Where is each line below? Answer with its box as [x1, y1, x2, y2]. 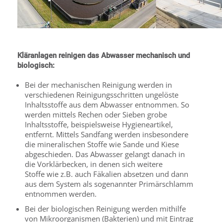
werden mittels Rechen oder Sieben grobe [25, 110, 167, 119]
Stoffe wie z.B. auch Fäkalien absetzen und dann [25, 169, 188, 179]
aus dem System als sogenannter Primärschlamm [25, 179, 193, 189]
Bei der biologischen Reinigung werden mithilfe [25, 204, 186, 214]
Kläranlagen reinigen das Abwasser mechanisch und [17, 51, 190, 60]
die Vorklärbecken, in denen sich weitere [25, 159, 163, 169]
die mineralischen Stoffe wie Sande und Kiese [25, 139, 179, 149]
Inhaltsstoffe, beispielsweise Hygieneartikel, [25, 119, 173, 129]
